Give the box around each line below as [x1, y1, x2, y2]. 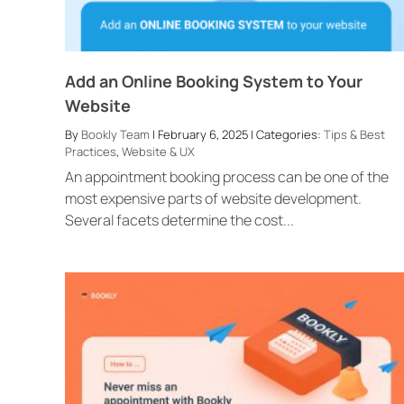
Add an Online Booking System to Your [64, 69, 363, 92]
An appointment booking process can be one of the [64, 167, 389, 188]
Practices [64, 142, 116, 160]
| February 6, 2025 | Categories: [149, 125, 324, 142]
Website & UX [121, 142, 195, 160]
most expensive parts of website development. [64, 188, 362, 209]
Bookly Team [80, 125, 150, 142]
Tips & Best [323, 125, 385, 142]
